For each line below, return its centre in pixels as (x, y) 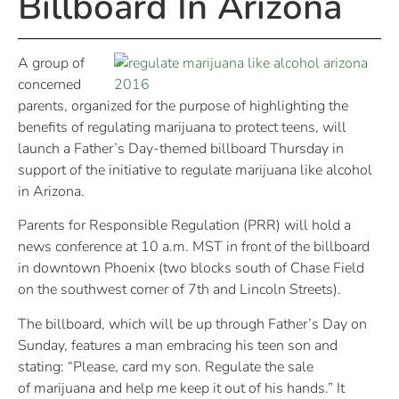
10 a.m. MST (182, 247)
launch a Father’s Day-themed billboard (144, 148)
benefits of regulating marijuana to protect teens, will (182, 127)
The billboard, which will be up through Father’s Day (184, 324)
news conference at (79, 247)
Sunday (41, 345)
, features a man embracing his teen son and (201, 345)
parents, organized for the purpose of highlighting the (183, 106)
